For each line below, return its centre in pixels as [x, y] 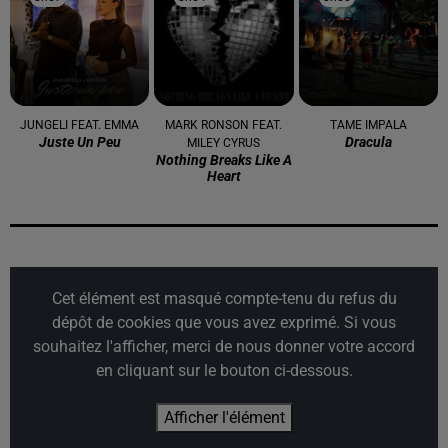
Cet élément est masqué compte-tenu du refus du [224, 299]
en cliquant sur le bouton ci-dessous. [224, 371]
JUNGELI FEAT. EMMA [80, 125]
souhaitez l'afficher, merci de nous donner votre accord [224, 347]
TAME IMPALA [368, 125]
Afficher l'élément [224, 418]
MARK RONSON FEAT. [224, 125]
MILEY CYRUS [224, 143]
